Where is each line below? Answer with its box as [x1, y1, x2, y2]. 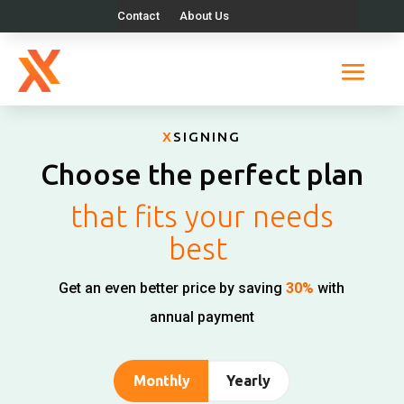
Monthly [133, 372, 190, 389]
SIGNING [173, 129, 242, 144]
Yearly [225, 372, 271, 389]
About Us [179, 9, 229, 23]
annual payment [149, 308, 254, 326]
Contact [116, 9, 160, 23]
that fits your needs [69, 199, 334, 233]
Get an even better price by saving [59, 280, 287, 297]
